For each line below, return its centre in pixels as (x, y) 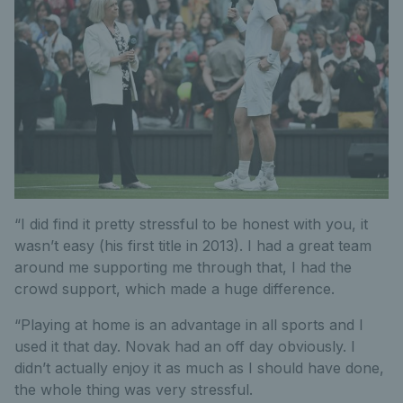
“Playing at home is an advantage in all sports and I (189, 325)
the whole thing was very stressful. (134, 390)
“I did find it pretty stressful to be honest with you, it (191, 224)
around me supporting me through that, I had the (183, 268)
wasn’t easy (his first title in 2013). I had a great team (193, 246)
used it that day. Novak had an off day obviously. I (185, 347)
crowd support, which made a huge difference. (175, 289)
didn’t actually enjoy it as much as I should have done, (199, 368)
